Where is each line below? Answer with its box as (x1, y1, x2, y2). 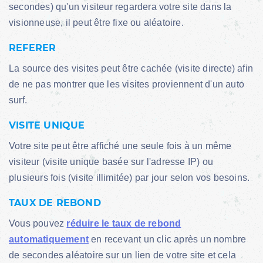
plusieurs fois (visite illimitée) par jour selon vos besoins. (9, 173, 250, 183)
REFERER (9, 42, 56, 53)
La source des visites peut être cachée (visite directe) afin (9, 63, 254, 73)
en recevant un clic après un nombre (89, 234, 247, 244)
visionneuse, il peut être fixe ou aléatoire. (9, 18, 184, 28)
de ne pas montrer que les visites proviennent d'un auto (9, 79, 245, 89)
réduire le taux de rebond (66, 218, 181, 228)
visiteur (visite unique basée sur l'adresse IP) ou (9, 157, 214, 167)
